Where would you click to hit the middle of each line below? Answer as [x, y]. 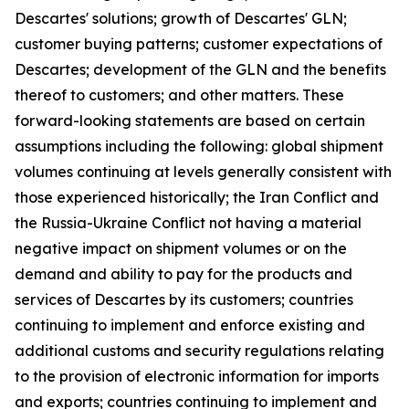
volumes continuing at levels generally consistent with [203, 172]
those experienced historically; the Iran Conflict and [197, 197]
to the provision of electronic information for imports [197, 376]
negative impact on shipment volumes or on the [181, 248]
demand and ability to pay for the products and [184, 274]
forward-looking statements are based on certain [190, 121]
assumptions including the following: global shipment [199, 146]
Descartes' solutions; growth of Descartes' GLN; [181, 18]
